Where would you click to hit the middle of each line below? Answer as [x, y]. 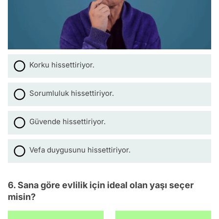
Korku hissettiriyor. [62, 65]
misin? [22, 197]
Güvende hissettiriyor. [67, 122]
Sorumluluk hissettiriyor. [72, 93]
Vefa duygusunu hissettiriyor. [80, 150]
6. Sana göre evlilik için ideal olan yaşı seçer [101, 185]
